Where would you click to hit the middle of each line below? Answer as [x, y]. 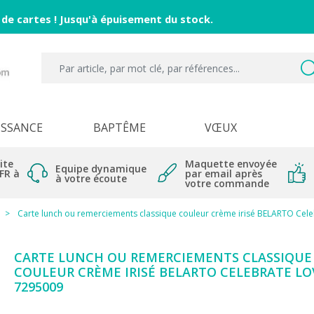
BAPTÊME [119, 128]
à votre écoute [91, 178]
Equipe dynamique [101, 169]
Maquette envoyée [231, 164]
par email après [224, 173]
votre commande [227, 183]
